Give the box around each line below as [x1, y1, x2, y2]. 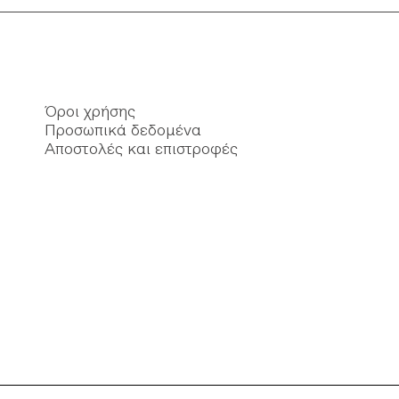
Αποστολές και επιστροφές [45, 139, 238, 159]
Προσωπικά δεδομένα [45, 120, 201, 140]
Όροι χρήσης [45, 102, 135, 121]
